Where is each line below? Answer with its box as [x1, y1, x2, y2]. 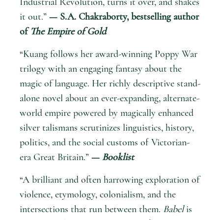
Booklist [102, 151, 134, 163]
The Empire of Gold [30, 25, 106, 37]
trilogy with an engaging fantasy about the [20, 62, 182, 75]
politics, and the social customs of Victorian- [20, 136, 190, 148]
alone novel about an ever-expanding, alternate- [20, 92, 199, 104]
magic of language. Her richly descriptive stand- [20, 77, 200, 89]
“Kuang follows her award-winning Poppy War [20, 48, 197, 60]
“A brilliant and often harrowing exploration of [20, 173, 199, 186]
